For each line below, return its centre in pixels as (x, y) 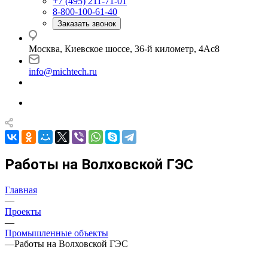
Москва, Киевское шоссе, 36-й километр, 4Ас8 (124, 49)
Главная (21, 190)
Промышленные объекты (57, 233)
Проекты (23, 211)
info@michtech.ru (63, 71)
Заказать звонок (87, 24)
